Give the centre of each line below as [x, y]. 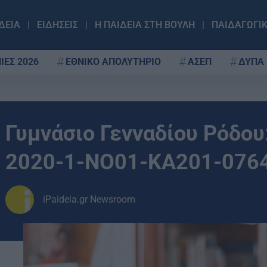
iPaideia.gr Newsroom [89, 199]
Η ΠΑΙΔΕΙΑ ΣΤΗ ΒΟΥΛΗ [145, 25]
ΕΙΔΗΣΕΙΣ [57, 25]
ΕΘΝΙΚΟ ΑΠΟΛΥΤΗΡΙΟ [113, 61]
